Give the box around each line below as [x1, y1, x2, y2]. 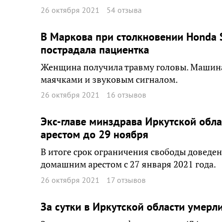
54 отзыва [107, 4, 142, 15]
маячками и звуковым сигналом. [41, 73, 178, 85]
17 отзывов [107, 174, 146, 185]
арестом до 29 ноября [41, 127, 148, 141]
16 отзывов [107, 90, 146, 100]
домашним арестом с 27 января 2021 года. [41, 159, 216, 170]
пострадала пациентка [41, 42, 149, 56]
